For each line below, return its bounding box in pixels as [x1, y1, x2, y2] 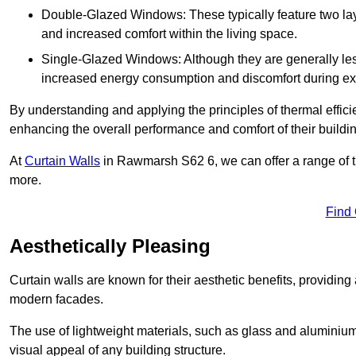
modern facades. [10, 292, 103, 307]
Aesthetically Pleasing [10, 235, 211, 257]
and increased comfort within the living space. [41, 27, 297, 41]
